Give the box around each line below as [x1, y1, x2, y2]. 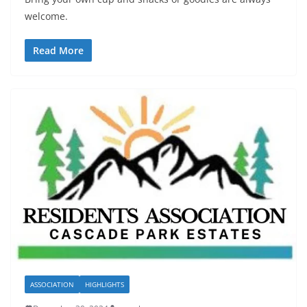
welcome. [25, 10, 68, 23]
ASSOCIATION [30, 279, 74, 289]
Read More [33, 44, 84, 58]
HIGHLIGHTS [85, 279, 124, 289]
